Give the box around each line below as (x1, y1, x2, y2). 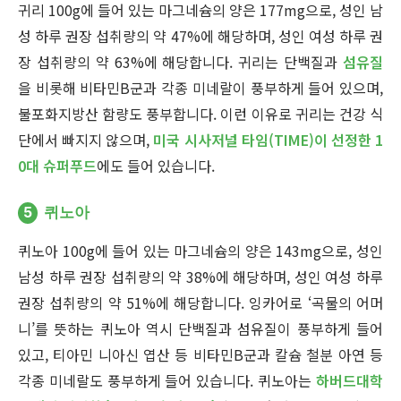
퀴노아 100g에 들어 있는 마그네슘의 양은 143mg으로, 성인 (18, 240, 383, 262)
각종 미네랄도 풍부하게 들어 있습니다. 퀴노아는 (18, 370, 316, 392)
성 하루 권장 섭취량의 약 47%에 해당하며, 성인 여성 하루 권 (18, 25, 383, 47)
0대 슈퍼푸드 (18, 155, 97, 177)
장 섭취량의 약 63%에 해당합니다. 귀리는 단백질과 (18, 51, 343, 73)
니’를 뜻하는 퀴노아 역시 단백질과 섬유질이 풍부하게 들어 (18, 318, 383, 340)
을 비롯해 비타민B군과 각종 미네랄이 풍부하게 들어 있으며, (18, 77, 383, 99)
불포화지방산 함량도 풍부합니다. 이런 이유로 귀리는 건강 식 (18, 103, 383, 125)
